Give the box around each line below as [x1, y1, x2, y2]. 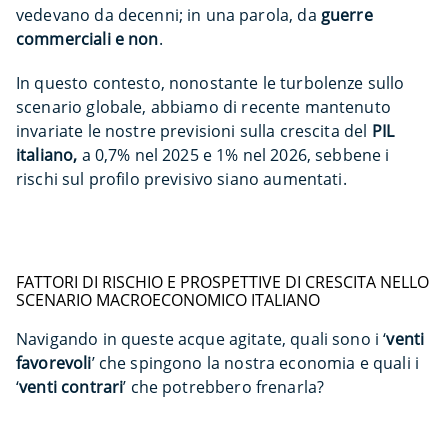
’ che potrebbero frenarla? [123, 376, 333, 398]
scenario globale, [16, 96, 147, 118]
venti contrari [19, 376, 124, 398]
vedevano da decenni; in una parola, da [16, 4, 321, 26]
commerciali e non [16, 28, 159, 50]
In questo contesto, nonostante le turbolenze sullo [16, 72, 405, 94]
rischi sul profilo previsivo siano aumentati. [16, 168, 347, 190]
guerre [320, 4, 373, 26]
